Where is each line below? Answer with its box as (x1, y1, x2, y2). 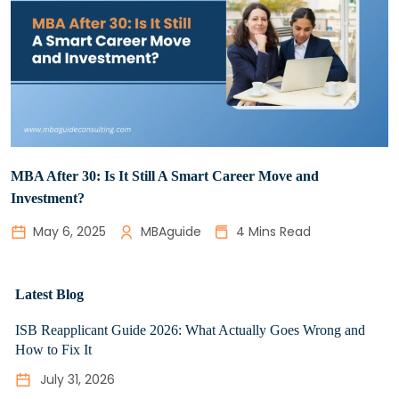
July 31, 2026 (40, 370, 115, 389)
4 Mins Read (236, 223, 311, 241)
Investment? (11, 191, 85, 207)
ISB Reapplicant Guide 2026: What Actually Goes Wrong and (15, 322, 365, 338)
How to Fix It (15, 342, 92, 358)
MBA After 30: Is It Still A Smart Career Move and (11, 168, 319, 184)
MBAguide (141, 223, 201, 241)
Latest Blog (15, 287, 84, 303)
